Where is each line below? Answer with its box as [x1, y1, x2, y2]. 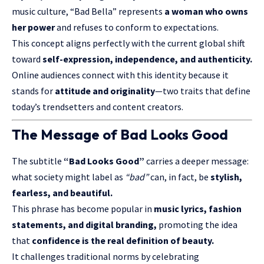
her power [12, 21, 55, 33]
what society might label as [12, 171, 125, 183]
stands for [12, 84, 55, 97]
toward [12, 52, 42, 65]
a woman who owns [164, 5, 248, 17]
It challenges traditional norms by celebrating [12, 250, 199, 263]
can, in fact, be [148, 171, 210, 183]
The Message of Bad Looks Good [12, 125, 228, 143]
